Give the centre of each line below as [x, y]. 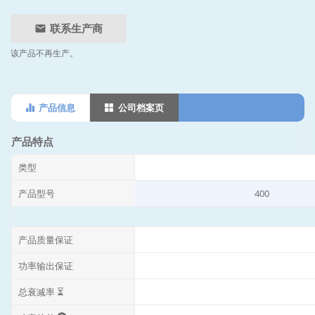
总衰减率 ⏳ [41, 291]
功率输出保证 [46, 265]
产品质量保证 [46, 239]
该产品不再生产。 [44, 53]
